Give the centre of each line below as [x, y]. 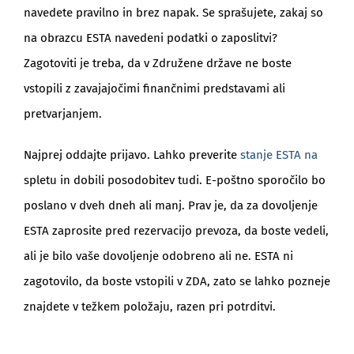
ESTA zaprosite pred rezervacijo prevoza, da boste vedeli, [176, 231]
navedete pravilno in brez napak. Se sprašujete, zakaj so [173, 13]
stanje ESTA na [279, 155]
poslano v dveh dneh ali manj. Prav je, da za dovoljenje [170, 206]
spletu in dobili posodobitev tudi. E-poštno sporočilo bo [174, 181]
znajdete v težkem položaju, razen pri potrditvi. [149, 307]
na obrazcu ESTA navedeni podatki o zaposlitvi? [150, 38]
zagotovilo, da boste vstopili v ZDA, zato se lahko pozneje [177, 282]
